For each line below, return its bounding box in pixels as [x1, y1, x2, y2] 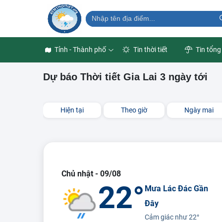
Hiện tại [60, 106, 84, 114]
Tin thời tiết [132, 46, 167, 54]
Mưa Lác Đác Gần [145, 184, 209, 193]
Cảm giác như [145, 213, 189, 221]
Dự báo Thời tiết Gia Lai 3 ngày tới [43, 71, 208, 82]
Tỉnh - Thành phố [53, 46, 108, 54]
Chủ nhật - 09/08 [61, 169, 121, 178]
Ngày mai [184, 106, 214, 114]
